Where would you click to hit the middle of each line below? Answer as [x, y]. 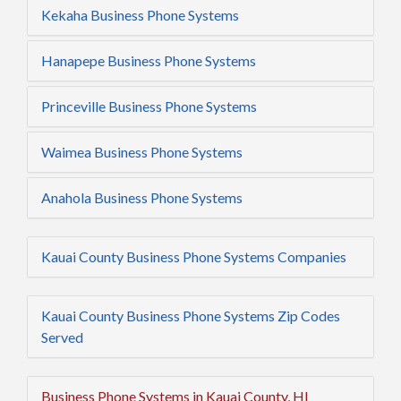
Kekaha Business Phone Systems [140, 15]
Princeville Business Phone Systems [149, 106]
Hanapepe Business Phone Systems [149, 60]
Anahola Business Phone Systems [142, 197]
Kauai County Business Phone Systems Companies [194, 256]
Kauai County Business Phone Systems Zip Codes [191, 316]
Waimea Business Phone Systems [142, 152]
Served [62, 337]
